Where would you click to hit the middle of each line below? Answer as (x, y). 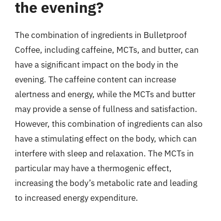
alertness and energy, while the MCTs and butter (105, 94)
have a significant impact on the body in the (96, 64)
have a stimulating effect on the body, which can (106, 138)
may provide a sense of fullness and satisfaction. (106, 109)
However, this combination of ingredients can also (109, 124)
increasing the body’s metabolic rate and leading (106, 183)
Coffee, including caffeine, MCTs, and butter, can (107, 50)
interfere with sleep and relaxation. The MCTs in (104, 153)
